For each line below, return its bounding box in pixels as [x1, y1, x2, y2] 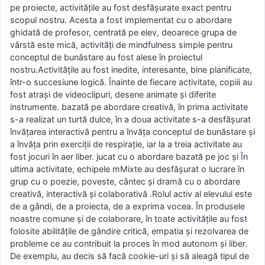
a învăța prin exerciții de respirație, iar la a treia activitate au [10, 139, 242, 150]
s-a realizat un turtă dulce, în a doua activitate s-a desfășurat [10, 114, 251, 125]
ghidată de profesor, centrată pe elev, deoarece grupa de [10, 27, 237, 38]
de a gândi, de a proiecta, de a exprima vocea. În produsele [10, 201, 245, 212]
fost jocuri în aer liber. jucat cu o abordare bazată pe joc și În [10, 151, 248, 162]
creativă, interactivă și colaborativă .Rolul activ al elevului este [10, 189, 252, 199]
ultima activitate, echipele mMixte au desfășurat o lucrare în [10, 164, 244, 174]
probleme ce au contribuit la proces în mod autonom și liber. [10, 238, 247, 249]
